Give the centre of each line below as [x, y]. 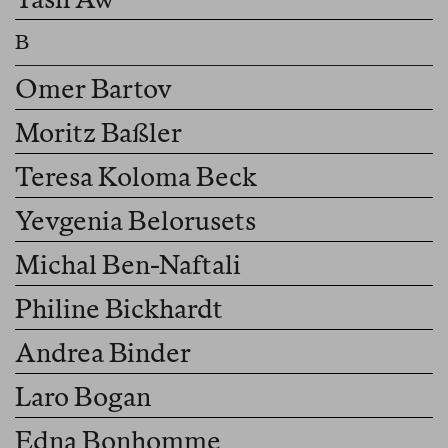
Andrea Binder [103, 353]
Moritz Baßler [98, 133]
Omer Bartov [93, 89]
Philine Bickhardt [119, 309]
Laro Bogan [83, 397]
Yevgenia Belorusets [135, 221]
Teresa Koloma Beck [136, 177]
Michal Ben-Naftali [128, 265]
